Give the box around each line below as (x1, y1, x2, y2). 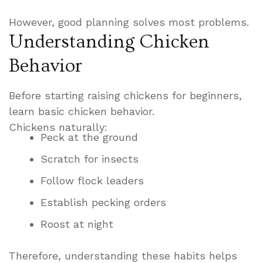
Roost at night (41, 217, 113, 230)
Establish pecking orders (41, 195, 166, 208)
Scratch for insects (41, 152, 139, 165)
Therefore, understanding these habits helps (9, 249, 237, 262)
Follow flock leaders (41, 174, 144, 187)
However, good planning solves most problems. (9, 15, 249, 28)
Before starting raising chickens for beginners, (9, 89, 242, 102)
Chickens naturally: (9, 120, 107, 133)
